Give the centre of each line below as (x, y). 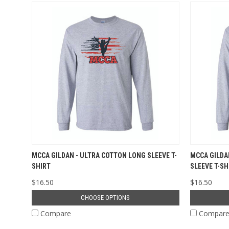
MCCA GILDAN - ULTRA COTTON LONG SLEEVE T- (104, 155)
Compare (55, 213)
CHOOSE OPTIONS (106, 197)
